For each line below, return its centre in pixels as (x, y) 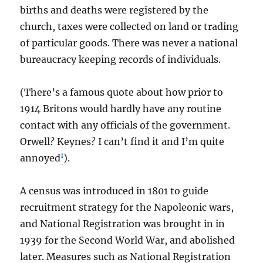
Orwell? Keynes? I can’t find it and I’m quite (122, 141)
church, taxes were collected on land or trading (129, 26)
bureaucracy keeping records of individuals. (121, 59)
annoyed (41, 158)
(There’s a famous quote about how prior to (122, 92)
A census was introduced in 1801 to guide (114, 191)
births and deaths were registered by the (114, 10)
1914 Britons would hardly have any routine (121, 109)
